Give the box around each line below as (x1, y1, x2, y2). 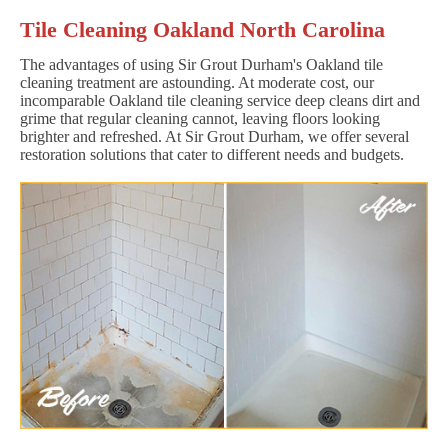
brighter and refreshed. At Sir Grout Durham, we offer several (20, 127, 409, 145)
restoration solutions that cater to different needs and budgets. (20, 145, 404, 163)
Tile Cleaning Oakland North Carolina (20, 16, 385, 42)
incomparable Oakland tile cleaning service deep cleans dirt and (20, 91, 420, 109)
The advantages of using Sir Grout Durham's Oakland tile (20, 55, 383, 73)
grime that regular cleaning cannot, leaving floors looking (20, 109, 380, 127)
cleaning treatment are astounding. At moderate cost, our (20, 73, 374, 91)
